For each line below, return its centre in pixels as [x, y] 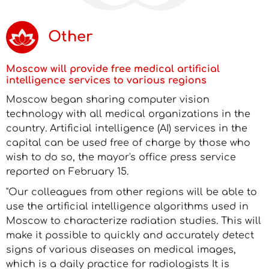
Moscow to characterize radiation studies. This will [134, 221]
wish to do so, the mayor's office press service [121, 157]
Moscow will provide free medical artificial [113, 69]
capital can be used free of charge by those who [128, 143]
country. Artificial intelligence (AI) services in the [127, 128]
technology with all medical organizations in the [128, 114]
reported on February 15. [67, 172]
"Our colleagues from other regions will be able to [131, 192]
